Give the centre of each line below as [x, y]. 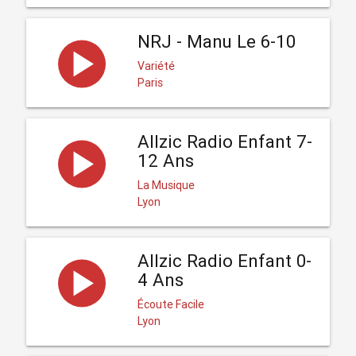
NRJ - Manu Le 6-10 [216, 41]
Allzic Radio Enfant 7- [224, 141]
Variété [156, 66]
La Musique [166, 185]
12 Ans [165, 161]
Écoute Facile [170, 304]
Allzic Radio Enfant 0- [224, 261]
